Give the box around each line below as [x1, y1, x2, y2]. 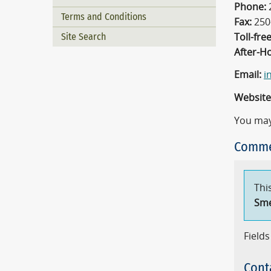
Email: [234, 69, 261, 81]
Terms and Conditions [61, 11, 146, 22]
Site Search [61, 31, 106, 42]
